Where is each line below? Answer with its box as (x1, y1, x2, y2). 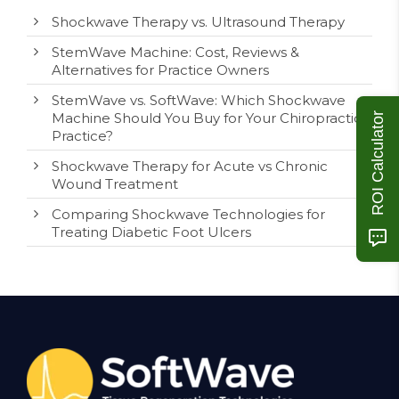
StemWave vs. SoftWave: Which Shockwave (52, 92, 346, 109)
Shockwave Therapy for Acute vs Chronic (52, 158, 328, 175)
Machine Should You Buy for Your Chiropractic (52, 110, 362, 126)
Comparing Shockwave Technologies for (52, 206, 325, 223)
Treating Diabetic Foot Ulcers (52, 224, 251, 240)
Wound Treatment (52, 175, 178, 192)
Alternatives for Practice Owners (52, 61, 269, 78)
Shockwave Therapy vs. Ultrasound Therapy (52, 13, 345, 30)
